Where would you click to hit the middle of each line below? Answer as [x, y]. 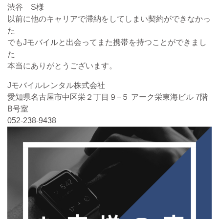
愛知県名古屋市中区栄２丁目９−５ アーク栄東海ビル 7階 [108, 97]
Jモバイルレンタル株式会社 [56, 86]
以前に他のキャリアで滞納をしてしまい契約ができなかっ [109, 19]
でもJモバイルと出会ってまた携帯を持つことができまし [107, 43]
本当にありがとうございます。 [62, 66]
